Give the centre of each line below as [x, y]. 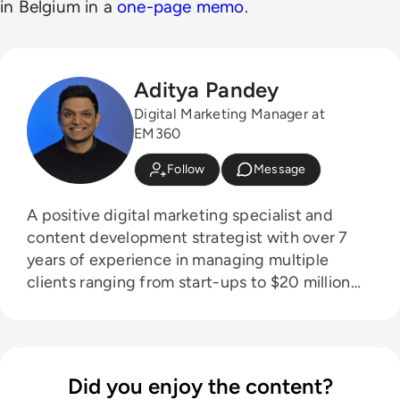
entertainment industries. [120, 326]
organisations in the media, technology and [184, 304]
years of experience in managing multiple [178, 259]
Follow [186, 170]
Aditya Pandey [207, 89]
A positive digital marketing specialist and [180, 215]
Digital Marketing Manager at [229, 113]
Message [279, 170]
